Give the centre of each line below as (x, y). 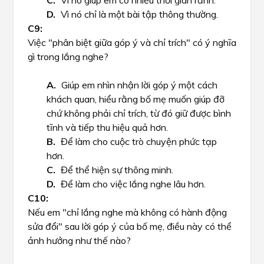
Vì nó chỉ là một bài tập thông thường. (139, 14)
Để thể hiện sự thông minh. (117, 170)
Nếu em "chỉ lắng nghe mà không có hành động (127, 212)
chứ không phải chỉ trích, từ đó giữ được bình (139, 113)
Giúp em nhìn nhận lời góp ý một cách (139, 85)
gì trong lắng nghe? (68, 57)
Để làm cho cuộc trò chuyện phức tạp (139, 141)
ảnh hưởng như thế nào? (79, 240)
